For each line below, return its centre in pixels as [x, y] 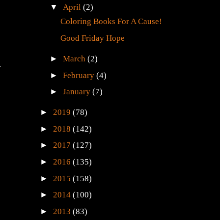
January [78, 92]
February [80, 75]
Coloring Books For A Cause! [111, 22]
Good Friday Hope [93, 38]
